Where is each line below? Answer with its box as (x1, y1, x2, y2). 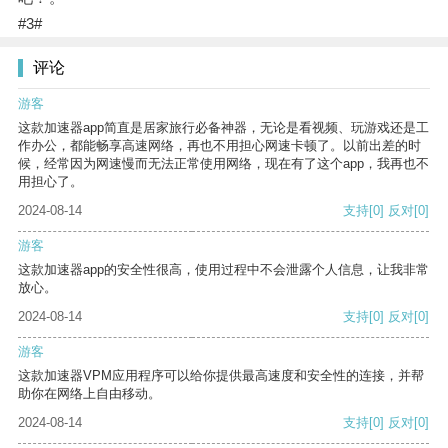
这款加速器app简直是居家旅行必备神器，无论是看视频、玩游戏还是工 (18, 120, 429, 136)
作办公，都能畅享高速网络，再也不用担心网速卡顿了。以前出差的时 (18, 138, 421, 154)
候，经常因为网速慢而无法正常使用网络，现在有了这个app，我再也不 (18, 156, 429, 172)
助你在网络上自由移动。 (18, 386, 161, 402)
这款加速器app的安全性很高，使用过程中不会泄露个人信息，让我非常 (18, 262, 429, 278)
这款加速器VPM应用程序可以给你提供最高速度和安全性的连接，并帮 (18, 368, 424, 384)
